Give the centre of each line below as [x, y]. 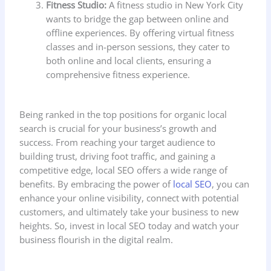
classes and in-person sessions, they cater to [138, 46]
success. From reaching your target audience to [118, 142]
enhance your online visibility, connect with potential [129, 198]
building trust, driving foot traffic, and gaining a [118, 156]
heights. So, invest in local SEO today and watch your [129, 225]
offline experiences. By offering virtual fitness [140, 32]
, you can [231, 184]
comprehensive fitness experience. [118, 74]
